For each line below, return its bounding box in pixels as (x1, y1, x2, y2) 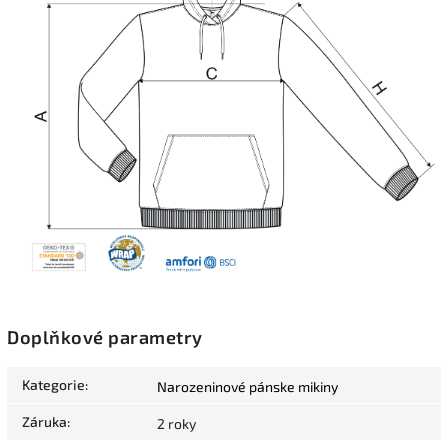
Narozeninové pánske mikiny (157, 377, 338, 395)
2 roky (157, 414, 196, 432)
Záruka (22, 412, 67, 430)
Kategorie (22, 375, 85, 393)
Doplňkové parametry (7, 325, 203, 348)
